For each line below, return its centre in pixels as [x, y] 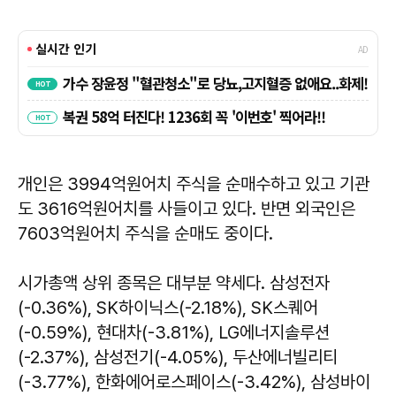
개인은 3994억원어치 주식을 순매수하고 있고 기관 [194, 183]
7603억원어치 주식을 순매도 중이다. [145, 233]
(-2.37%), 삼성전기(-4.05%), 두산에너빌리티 [178, 357]
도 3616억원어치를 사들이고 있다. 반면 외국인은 [187, 208]
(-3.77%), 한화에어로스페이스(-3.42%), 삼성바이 [194, 381]
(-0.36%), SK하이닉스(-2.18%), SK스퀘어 [168, 307]
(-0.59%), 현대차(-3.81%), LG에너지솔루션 [174, 332]
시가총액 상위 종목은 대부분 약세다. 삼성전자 [174, 282]
